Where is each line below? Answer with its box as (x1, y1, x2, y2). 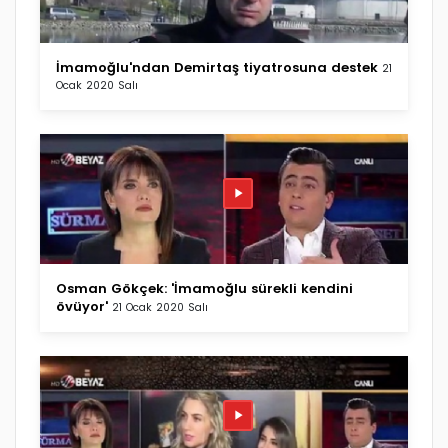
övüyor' (56, 296, 108, 316)
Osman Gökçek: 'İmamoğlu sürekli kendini (56, 278, 353, 298)
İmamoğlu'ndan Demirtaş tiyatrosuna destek (56, 57, 378, 77)
